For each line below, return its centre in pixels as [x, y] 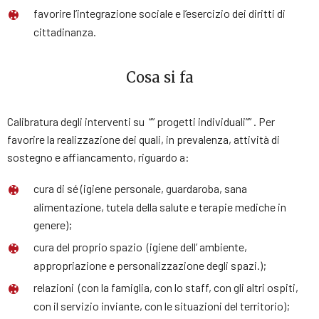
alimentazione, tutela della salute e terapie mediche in [160, 206]
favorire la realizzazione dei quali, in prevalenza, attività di [145, 139]
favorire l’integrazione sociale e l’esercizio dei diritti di [159, 13]
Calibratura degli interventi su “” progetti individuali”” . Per [141, 121]
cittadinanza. [65, 31]
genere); [53, 224]
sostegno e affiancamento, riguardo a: [98, 157]
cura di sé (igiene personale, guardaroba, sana [140, 188]
